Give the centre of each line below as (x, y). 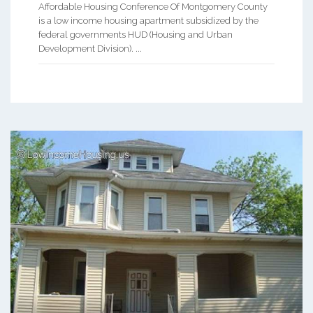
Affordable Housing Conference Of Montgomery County (153, 7)
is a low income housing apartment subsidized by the (148, 21)
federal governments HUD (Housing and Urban (136, 35)
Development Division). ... (90, 49)
